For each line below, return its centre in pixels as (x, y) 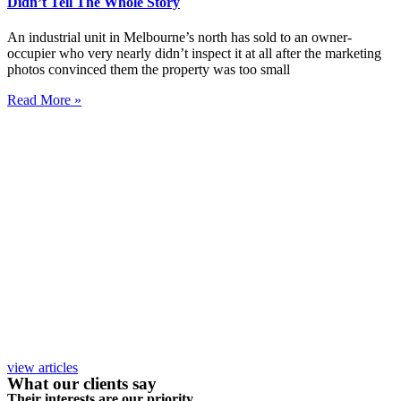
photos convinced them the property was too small (149, 70)
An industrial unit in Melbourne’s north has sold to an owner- (179, 38)
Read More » (44, 100)
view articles (43, 368)
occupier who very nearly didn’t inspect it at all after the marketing (194, 54)
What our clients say (82, 384)
